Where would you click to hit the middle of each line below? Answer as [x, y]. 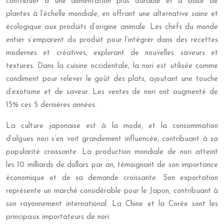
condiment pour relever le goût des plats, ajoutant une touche [112, 79]
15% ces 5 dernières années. [51, 105]
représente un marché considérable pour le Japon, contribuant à [112, 191]
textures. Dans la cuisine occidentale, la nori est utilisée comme [112, 66]
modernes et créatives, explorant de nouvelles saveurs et [112, 53]
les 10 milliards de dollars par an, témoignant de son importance [112, 165]
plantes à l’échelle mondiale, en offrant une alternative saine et [112, 14]
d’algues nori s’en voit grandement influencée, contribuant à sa [112, 139]
